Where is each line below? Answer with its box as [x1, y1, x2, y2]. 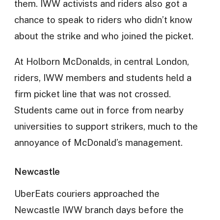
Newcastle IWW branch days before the [14, 204, 184, 216]
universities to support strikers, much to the [14, 120, 198, 132]
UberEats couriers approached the [14, 188, 160, 199]
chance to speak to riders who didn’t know [14, 14, 192, 26]
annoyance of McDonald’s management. [14, 137, 183, 148]
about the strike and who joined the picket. [14, 30, 193, 42]
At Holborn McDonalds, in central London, [14, 55, 189, 67]
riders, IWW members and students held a [14, 72, 192, 83]
